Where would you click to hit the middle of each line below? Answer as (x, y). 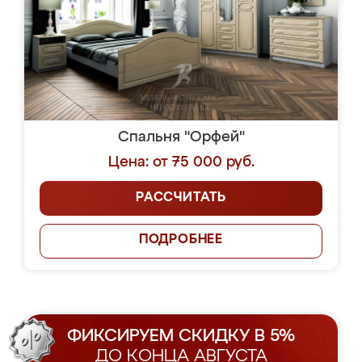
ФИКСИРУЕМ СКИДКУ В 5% (181, 337)
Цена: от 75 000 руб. (181, 162)
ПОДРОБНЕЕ (181, 240)
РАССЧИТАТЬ (181, 198)
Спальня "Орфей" (181, 137)
